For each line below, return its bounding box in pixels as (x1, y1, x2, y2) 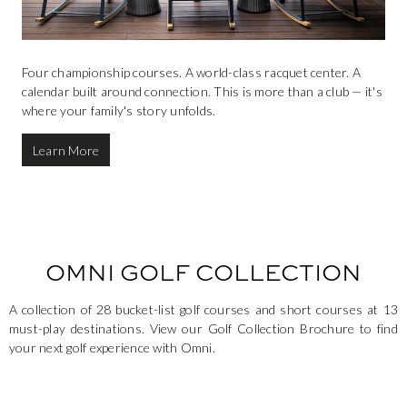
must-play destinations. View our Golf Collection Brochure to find (9, 321, 398, 337)
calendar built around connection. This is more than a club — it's (22, 84, 382, 100)
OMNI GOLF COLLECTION (45, 256, 362, 289)
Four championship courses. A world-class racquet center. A (22, 65, 362, 81)
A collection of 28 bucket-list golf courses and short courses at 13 (9, 302, 398, 318)
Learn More (33, 142, 100, 158)
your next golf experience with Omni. (9, 340, 215, 356)
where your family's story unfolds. (22, 103, 216, 119)
